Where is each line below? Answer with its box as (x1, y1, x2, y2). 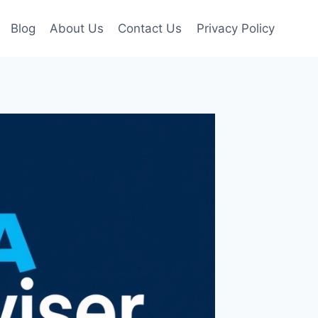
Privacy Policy (196, 21, 275, 35)
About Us (50, 21, 104, 35)
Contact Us (118, 21, 182, 35)
